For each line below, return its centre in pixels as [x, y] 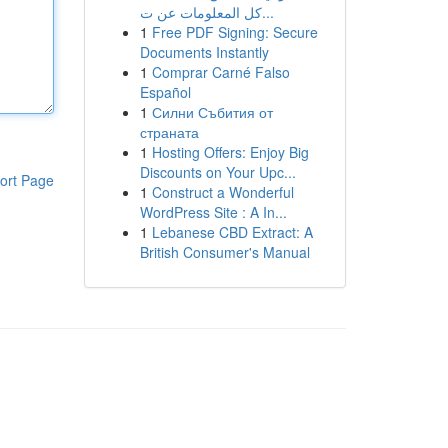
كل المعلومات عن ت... [267, 12]
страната [169, 132]
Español [165, 92]
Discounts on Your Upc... [217, 172]
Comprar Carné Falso [220, 72]
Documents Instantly [204, 52]
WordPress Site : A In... [213, 212]
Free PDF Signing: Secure [234, 32]
